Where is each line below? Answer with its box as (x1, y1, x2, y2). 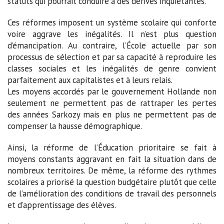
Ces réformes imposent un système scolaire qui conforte (7, 17, 216, 28)
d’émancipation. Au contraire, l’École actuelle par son (7, 40, 216, 51)
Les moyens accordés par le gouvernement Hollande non (7, 86, 216, 97)
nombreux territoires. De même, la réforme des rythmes (7, 165, 216, 176)
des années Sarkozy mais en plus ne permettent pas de (7, 109, 216, 120)
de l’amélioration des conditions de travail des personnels (7, 188, 216, 199)
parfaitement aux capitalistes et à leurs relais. (7, 74, 172, 86)
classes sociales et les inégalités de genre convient (7, 63, 216, 74)
